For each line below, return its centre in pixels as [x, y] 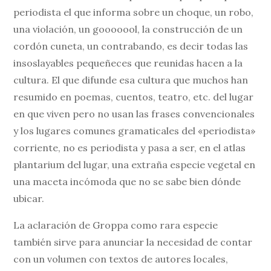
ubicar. [29, 199]
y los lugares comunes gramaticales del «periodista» [135, 131]
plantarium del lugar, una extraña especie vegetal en [135, 165]
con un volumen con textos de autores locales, [121, 259]
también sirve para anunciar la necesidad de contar [133, 242]
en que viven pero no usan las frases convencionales [134, 114]
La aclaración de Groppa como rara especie [116, 225]
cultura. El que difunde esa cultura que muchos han [131, 80]
